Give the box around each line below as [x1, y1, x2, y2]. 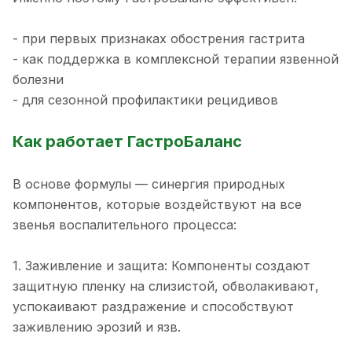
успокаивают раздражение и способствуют [13, 298, 294, 314]
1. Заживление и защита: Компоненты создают [13, 257, 310, 273]
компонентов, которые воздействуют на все [13, 196, 302, 212]
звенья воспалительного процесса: [13, 216, 236, 233]
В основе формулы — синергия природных [13, 175, 285, 192]
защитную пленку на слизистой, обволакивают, [13, 277, 319, 294]
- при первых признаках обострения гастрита [13, 31, 305, 47]
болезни [13, 71, 64, 88]
